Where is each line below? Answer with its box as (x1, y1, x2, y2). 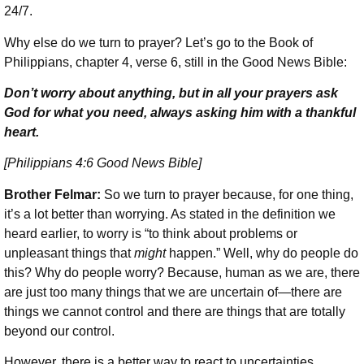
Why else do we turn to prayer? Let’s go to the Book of (4, 35, 313, 50)
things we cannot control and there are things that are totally (4, 304, 345, 318)
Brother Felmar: (4, 187, 104, 201)
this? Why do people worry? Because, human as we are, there (4, 265, 360, 279)
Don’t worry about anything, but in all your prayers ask (4, 85, 338, 100)
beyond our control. (4, 323, 118, 338)
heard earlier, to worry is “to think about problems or (4, 226, 297, 240)
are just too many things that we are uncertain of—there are (4, 284, 342, 299)
